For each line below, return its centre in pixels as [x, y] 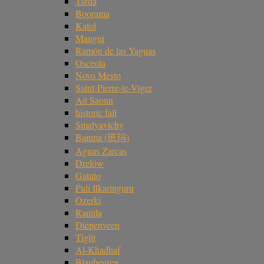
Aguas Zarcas [101, 151]
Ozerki [88, 200]
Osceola [90, 63]
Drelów [90, 163]
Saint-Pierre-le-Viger [114, 88]
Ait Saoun [94, 100]
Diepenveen [98, 225]
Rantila [89, 213]
